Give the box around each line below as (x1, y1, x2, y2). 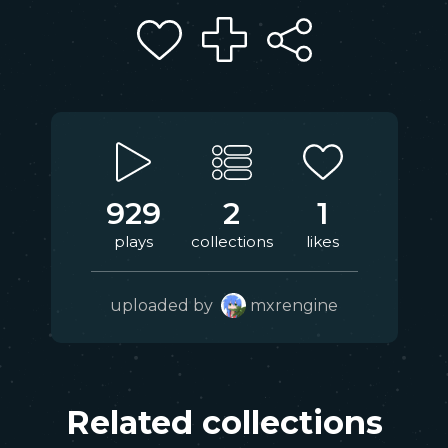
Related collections (65, 403, 383, 442)
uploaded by (110, 296, 221, 315)
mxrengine (250, 296, 338, 315)
